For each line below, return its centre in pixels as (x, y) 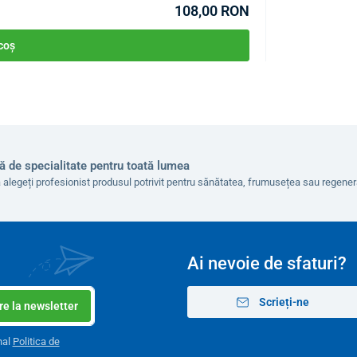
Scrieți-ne (283, 302)
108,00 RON (212, 11)
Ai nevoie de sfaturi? (267, 264)
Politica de (36, 342)
